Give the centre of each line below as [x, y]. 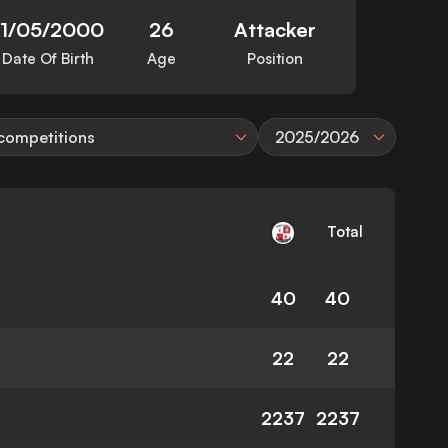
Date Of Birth [48, 59]
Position [275, 59]
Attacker [275, 30]
